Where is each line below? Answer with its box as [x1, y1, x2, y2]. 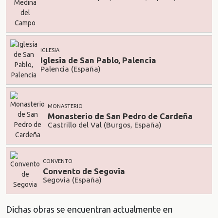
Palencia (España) [40, 65, 101, 73]
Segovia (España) [43, 176, 102, 184]
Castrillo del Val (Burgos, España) [48, 121, 162, 129]
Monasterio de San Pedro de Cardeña [48, 111, 193, 121]
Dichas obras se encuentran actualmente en [6, 205, 173, 215]
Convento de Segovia [43, 166, 125, 176]
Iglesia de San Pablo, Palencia [40, 55, 156, 65]
